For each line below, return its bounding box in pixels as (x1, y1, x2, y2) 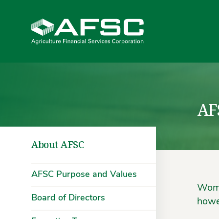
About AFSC (31, 137, 84, 152)
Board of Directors (31, 194, 105, 203)
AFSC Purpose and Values (31, 170, 137, 179)
